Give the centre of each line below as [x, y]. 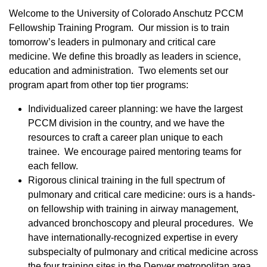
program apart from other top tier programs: [99, 85]
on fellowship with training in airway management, [133, 209]
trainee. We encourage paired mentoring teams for [135, 152]
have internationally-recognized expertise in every [133, 238]
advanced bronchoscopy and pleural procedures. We [141, 223]
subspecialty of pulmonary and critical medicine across [143, 252]
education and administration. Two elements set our [119, 71]
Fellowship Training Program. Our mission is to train [119, 28]
